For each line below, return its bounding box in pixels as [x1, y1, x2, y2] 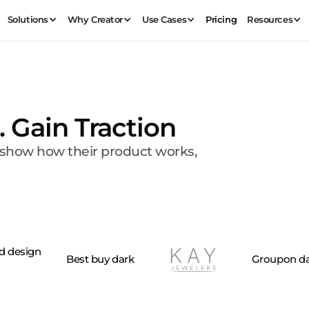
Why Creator [67, 14, 123, 26]
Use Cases [142, 14, 187, 26]
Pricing [206, 14, 237, 26]
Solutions [7, 14, 48, 26]
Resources [247, 14, 293, 26]
